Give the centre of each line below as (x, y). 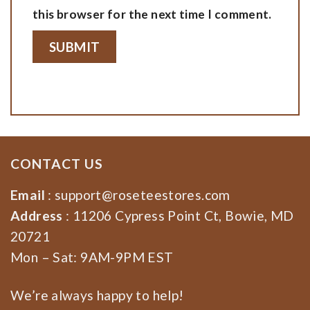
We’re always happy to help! (97, 295)
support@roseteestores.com (143, 195)
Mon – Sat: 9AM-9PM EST (92, 257)
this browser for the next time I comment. (152, 14)
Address (37, 216)
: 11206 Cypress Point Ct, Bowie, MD (178, 216)
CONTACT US (57, 164)
